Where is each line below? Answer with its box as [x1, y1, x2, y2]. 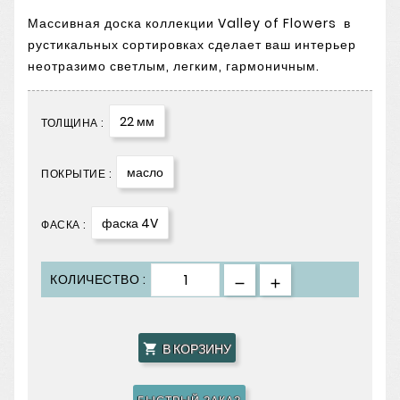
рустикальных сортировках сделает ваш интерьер [28, 36, 356, 54]
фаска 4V [101, 214, 158, 233]
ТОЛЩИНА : [41, 115, 104, 131]
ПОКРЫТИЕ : [41, 166, 111, 182]
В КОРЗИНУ [162, 339, 231, 358]
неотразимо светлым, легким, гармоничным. [28, 57, 323, 76]
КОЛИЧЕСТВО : [50, 271, 146, 289]
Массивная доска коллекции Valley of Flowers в [28, 14, 351, 33]
